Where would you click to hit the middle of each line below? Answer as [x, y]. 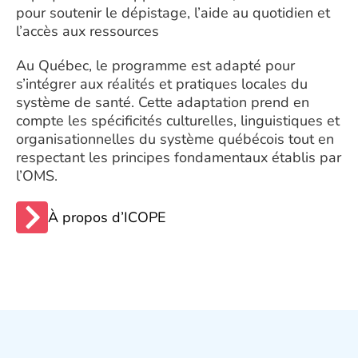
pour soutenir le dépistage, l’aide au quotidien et [173, 13]
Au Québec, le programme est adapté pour [155, 66]
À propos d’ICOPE [107, 218]
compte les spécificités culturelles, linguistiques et [177, 121]
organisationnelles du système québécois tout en [175, 139]
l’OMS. [36, 176]
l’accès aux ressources [87, 32]
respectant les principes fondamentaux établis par [178, 158]
